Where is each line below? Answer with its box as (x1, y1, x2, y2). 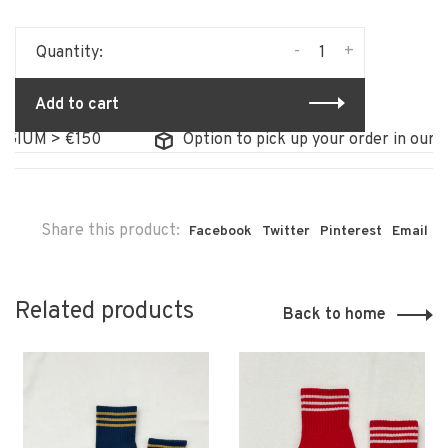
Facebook (189, 223, 252, 241)
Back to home (283, 305, 386, 326)
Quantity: (36, 43, 103, 64)
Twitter (262, 223, 310, 241)
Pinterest (320, 223, 382, 241)
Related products (15, 297, 194, 328)
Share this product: (41, 221, 180, 242)
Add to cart (35, 95, 119, 116)
